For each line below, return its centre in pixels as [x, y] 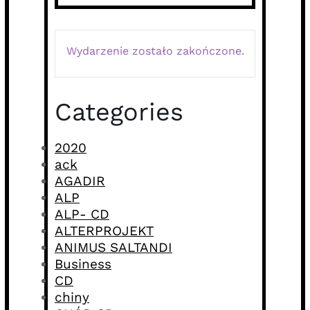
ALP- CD [82, 215]
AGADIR [80, 181]
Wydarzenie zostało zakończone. [155, 51]
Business [83, 264]
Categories [119, 112]
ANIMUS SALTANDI [113, 248]
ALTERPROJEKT [104, 231]
